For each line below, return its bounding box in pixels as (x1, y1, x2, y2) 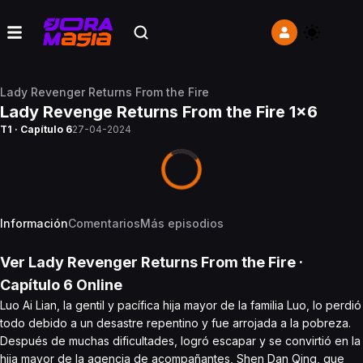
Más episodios (140, 216, 224, 230)
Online (73, 276, 122, 293)
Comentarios (68, 216, 140, 230)
